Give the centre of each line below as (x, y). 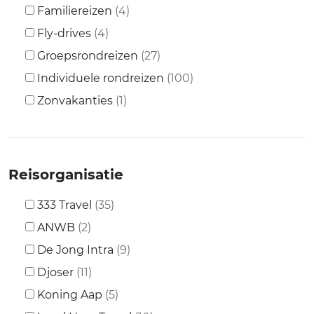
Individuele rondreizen (101, 78)
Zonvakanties (75, 101)
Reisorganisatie (66, 175)
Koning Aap (70, 295)
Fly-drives (64, 33)
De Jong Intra (75, 250)
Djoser (55, 272)
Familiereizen (75, 11)
